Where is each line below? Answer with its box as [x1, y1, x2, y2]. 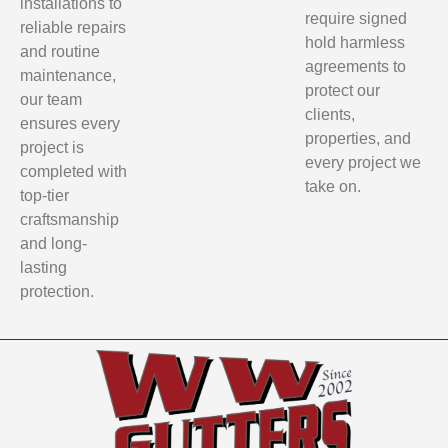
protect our [305, 82, 381, 100]
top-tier [20, 187, 69, 205]
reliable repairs [20, 19, 126, 37]
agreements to [305, 58, 407, 76]
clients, [305, 106, 356, 124]
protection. [20, 283, 94, 301]
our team [20, 91, 82, 109]
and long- [20, 235, 87, 253]
